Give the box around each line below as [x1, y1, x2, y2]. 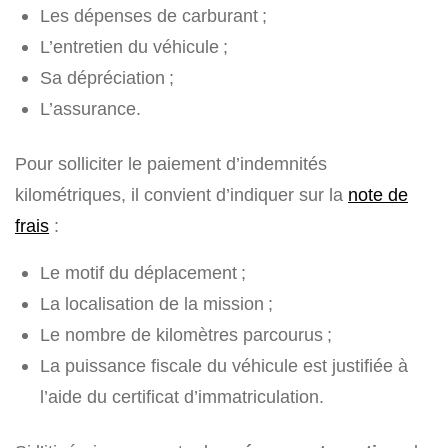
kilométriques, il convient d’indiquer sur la [15, 184, 348, 206]
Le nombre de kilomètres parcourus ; [40, 324, 332, 346]
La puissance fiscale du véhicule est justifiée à [40, 355, 408, 377]
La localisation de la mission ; [40, 293, 273, 315]
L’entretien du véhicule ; [40, 36, 228, 58]
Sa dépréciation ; [40, 67, 174, 89]
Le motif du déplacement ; [40, 262, 246, 284]
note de [348, 184, 408, 206]
